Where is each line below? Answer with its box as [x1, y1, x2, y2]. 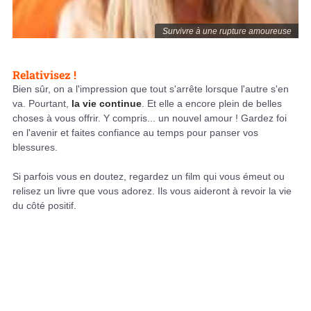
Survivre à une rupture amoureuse [162, 26, 292, 37]
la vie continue [72, 98, 142, 110]
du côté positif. [12, 200, 76, 212]
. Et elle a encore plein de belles [142, 98, 282, 110]
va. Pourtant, [12, 98, 72, 110]
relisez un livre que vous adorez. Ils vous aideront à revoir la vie [12, 185, 292, 197]
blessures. [12, 142, 58, 153]
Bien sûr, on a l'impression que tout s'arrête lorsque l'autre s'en [12, 83, 289, 95]
